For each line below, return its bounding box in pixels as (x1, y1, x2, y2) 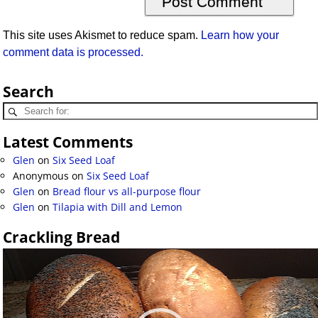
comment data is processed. (3, 46, 144, 59)
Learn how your (201, 29, 280, 42)
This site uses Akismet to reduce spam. (3, 29, 202, 42)
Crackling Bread (3, 227, 120, 248)
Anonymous (13, 169, 69, 183)
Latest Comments (3, 132, 133, 153)
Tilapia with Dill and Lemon (53, 200, 182, 214)
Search (3, 82, 54, 102)
